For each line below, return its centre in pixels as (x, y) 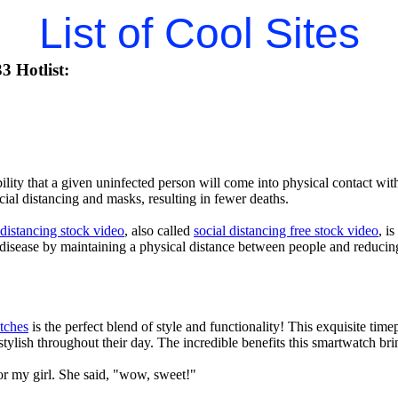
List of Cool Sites (199, 33)
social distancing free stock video (286, 230)
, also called (159, 230)
